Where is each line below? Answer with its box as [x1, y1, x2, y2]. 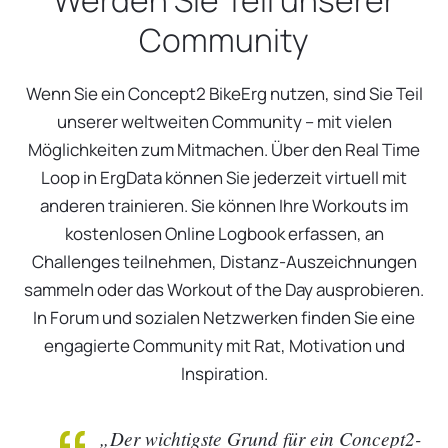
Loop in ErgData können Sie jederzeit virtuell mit [41, 166, 407, 190]
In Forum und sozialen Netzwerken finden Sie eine [33, 306, 415, 330]
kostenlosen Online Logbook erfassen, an [64, 222, 384, 246]
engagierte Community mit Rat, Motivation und [43, 334, 405, 358]
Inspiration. [180, 362, 268, 386]
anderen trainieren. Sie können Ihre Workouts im [40, 194, 408, 218]
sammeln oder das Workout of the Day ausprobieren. [24, 278, 424, 302]
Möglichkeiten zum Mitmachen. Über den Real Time [28, 138, 420, 162]
